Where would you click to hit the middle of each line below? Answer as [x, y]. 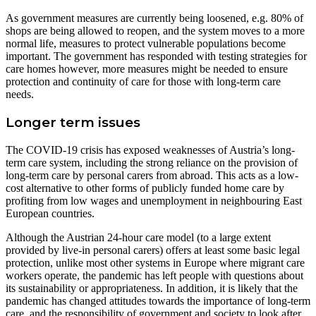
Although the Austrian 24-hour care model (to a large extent [138, 237]
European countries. [50, 213]
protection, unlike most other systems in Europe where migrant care [155, 262]
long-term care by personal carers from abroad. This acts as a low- [152, 175]
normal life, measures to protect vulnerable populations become [146, 44]
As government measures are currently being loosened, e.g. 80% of [154, 18]
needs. [20, 95]
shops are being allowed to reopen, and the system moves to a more [155, 31]
